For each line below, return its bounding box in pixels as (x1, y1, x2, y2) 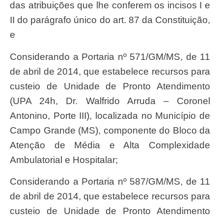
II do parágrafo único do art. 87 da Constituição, (10, 15, 210, 26)
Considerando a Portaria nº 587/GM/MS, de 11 (10, 176, 17, 187)
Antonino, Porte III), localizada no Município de (10, 110, 210, 121)
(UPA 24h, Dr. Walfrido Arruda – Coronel (10, 95, 210, 106)
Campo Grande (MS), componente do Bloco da (10, 125, 210, 136)
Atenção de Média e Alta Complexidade (10, 139, 210, 150)
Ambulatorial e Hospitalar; (10, 154, 118, 165)
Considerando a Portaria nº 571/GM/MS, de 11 (10, 51, 17, 62)
